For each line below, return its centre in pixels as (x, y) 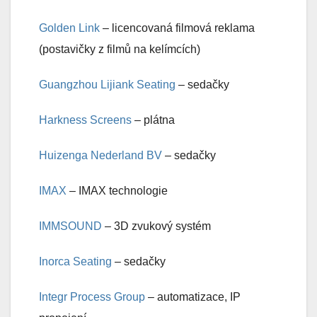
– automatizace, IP (193, 297)
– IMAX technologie (117, 191)
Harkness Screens (85, 120)
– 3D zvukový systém (156, 226)
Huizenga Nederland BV (102, 156)
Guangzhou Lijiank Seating (107, 85)
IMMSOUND (70, 226)
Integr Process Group (92, 297)
